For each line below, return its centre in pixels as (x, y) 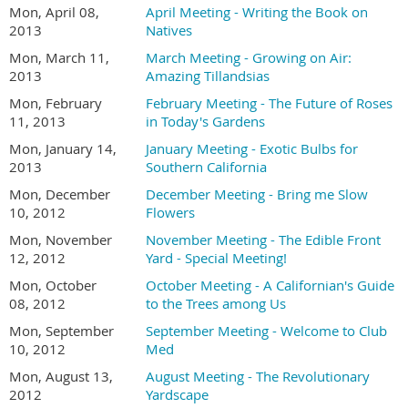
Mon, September (61, 331)
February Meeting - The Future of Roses (269, 103)
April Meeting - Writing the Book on (257, 12)
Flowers (170, 212)
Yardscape (177, 394)
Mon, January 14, (63, 148)
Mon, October (53, 285)
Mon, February (56, 103)
